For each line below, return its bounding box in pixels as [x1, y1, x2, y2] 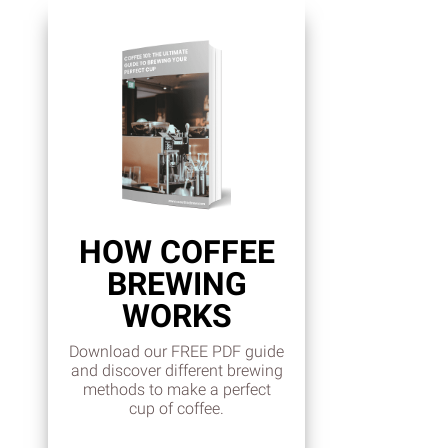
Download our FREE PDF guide [69, 342, 284, 362]
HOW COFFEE [78, 233, 275, 272]
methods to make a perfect [82, 380, 271, 400]
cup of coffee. [129, 399, 224, 419]
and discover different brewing [70, 361, 283, 381]
